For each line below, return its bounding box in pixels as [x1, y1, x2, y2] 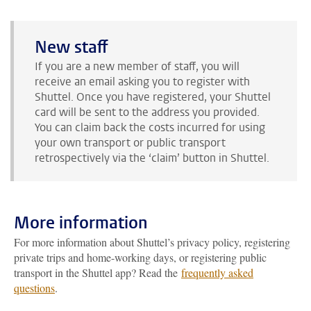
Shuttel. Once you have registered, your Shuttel [35, 89, 271, 104]
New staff [35, 35, 108, 58]
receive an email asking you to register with [35, 74, 250, 89]
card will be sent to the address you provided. [35, 104, 260, 119]
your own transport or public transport [35, 135, 226, 150]
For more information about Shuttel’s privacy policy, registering [14, 234, 290, 249]
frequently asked [181, 264, 253, 280]
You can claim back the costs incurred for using [35, 119, 265, 135]
